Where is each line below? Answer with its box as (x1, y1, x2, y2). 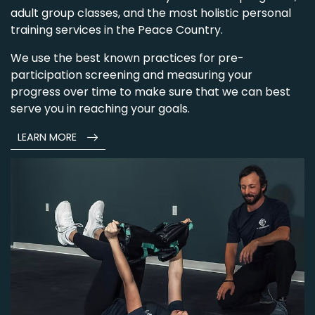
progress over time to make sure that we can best (11, 84, 290, 100)
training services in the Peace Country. (11, 22, 223, 38)
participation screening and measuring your (11, 67, 252, 83)
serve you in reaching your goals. (11, 101, 190, 117)
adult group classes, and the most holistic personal (11, 5, 291, 21)
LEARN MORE (18, 130, 79, 144)
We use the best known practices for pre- (11, 50, 244, 66)
